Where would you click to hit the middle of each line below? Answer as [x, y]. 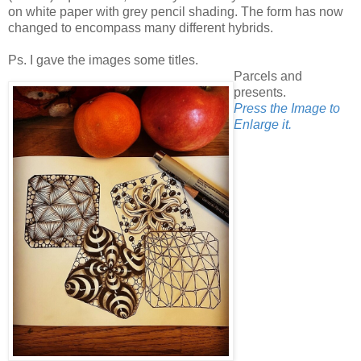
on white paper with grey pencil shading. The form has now [176, 11]
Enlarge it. [263, 124]
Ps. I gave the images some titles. [103, 60]
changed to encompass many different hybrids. [141, 27]
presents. [260, 92]
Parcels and [268, 76]
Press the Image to [287, 108]
